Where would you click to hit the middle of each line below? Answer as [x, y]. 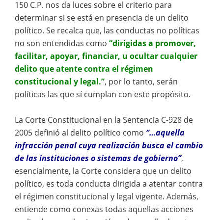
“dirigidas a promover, [152, 43]
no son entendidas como [62, 43]
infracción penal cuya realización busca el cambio [109, 145]
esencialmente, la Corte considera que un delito [103, 171]
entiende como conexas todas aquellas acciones [104, 209]
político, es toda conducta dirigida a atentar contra [109, 184]
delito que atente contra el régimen [84, 69]
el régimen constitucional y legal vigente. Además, [107, 196]
